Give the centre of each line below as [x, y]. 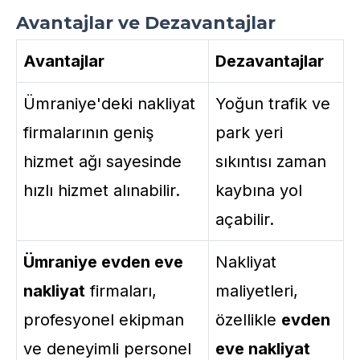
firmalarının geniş [89, 133]
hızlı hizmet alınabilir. [102, 190]
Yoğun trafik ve [273, 104]
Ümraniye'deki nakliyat [109, 104]
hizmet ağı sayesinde [102, 162]
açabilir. [245, 219]
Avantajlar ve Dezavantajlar [146, 22]
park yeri [249, 133]
